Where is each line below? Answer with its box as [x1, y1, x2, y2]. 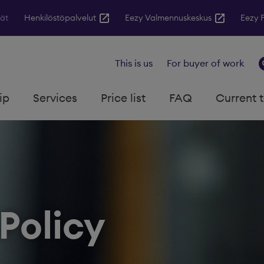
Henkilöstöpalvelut [24, 12, 96, 23]
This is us [115, 57, 153, 69]
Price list [101, 91, 146, 105]
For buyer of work [167, 57, 245, 69]
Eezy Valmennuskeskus [125, 12, 212, 23]
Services [33, 91, 77, 105]
